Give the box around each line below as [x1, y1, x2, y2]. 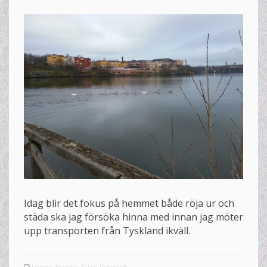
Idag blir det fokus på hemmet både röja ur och [24, 197, 234, 210]
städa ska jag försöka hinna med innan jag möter [24, 210, 243, 224]
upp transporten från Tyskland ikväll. [24, 224, 190, 238]
